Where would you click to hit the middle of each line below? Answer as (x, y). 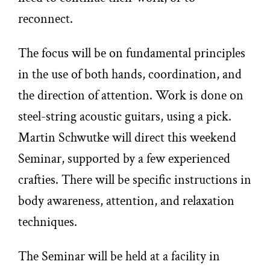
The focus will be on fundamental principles (132, 53)
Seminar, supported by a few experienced (124, 159)
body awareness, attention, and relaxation (127, 201)
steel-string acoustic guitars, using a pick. (125, 116)
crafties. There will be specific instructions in (135, 180)
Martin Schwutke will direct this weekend (127, 137)
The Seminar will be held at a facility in (119, 256)
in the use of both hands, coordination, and (130, 74)
